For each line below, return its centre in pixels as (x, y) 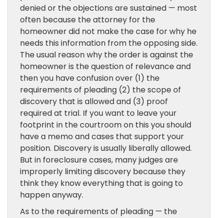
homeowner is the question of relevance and (105, 66)
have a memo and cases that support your (102, 136)
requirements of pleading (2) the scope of (100, 90)
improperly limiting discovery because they (103, 172)
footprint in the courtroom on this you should (106, 125)
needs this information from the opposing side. (109, 43)
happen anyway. (52, 195)
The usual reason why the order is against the (107, 55)
